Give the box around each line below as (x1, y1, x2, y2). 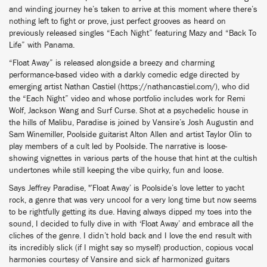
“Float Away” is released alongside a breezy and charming (9, 59, 215, 67)
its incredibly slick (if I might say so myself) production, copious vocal (9, 244, 253, 252)
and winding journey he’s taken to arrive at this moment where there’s (9, 5, 257, 14)
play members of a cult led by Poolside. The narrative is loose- (9, 142, 227, 151)
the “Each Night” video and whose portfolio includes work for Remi (9, 95, 245, 103)
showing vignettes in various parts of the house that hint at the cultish (9, 154, 257, 163)
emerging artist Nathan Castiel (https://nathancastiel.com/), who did (9, 83, 250, 91)
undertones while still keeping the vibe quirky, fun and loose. (9, 166, 223, 175)
